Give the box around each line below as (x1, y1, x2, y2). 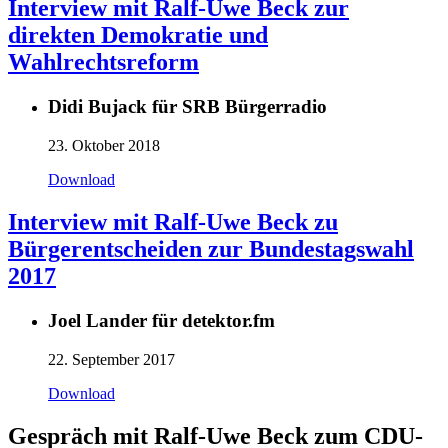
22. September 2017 (48, 350, 175, 368)
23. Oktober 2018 (48, 137, 160, 155)
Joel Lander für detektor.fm (48, 309, 275, 331)
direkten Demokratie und (8, 22, 268, 49)
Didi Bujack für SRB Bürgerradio (48, 96, 327, 118)
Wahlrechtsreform (8, 49, 199, 76)
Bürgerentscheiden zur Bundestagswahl (8, 236, 414, 262)
